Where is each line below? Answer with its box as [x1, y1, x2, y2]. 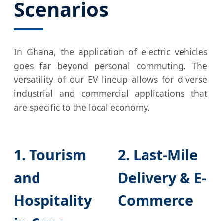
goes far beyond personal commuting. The [14, 59, 207, 72]
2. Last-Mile [118, 145, 198, 164]
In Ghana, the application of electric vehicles [14, 45, 207, 58]
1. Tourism [14, 145, 86, 164]
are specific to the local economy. [14, 101, 150, 113]
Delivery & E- [118, 167, 206, 187]
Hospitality [14, 190, 92, 210]
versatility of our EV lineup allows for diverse [14, 73, 207, 85]
